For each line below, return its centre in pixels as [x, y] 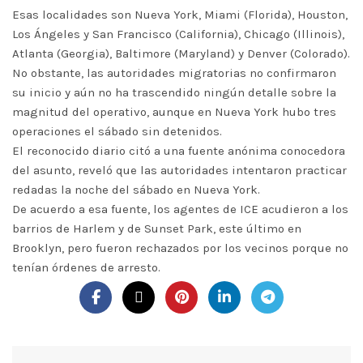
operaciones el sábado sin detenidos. [117, 131]
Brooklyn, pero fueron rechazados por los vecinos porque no [180, 248]
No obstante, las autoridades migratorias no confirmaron [174, 73]
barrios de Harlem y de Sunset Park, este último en [157, 228]
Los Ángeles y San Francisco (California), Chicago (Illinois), [178, 34]
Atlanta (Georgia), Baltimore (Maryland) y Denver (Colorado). [181, 53]
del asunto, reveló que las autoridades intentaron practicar [179, 170]
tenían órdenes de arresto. [86, 267]
